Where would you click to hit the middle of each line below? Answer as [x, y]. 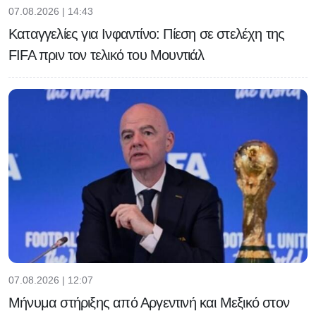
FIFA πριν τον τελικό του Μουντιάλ [107, 55]
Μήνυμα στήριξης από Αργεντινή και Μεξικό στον [149, 303]
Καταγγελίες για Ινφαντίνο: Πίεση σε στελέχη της [147, 34]
